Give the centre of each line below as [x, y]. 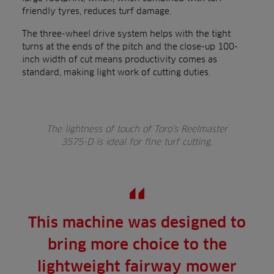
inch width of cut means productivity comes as [120, 59]
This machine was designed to [137, 222]
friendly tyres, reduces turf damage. [97, 11]
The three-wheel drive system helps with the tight [126, 33]
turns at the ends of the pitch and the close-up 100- [130, 46]
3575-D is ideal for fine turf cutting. [137, 142]
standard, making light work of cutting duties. [116, 72]
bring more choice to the [137, 244]
